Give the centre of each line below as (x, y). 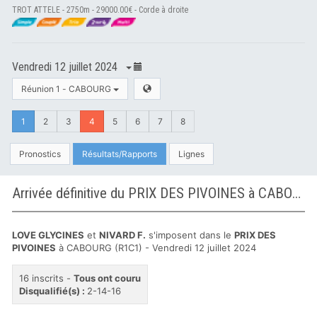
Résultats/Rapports (120, 154)
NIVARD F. (122, 235)
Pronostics (40, 154)
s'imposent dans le (190, 235)
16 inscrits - (46, 278)
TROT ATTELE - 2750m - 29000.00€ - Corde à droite (100, 10)
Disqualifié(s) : (53, 291)
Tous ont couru (107, 278)
